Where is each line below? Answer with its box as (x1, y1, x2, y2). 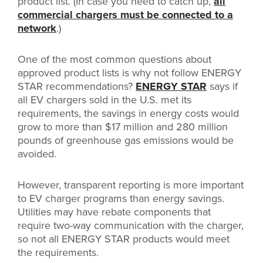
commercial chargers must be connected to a (18, 7, 233, 23)
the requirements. (18, 245, 99, 261)
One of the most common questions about (18, 52, 211, 68)
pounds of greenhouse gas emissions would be (18, 133, 234, 149)
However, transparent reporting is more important (18, 177, 244, 193)
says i (207, 79, 235, 95)
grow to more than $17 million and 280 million (18, 119, 228, 135)
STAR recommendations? (18, 79, 136, 95)
